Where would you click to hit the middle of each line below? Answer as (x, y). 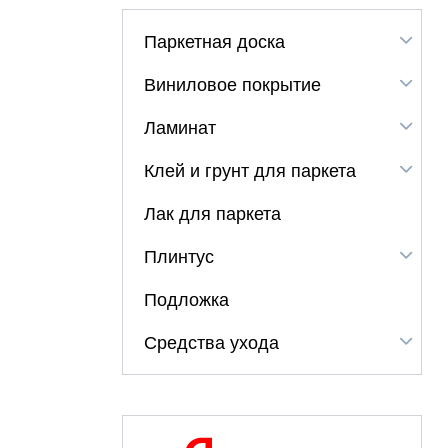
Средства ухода (211, 343)
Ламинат (179, 128)
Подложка (186, 300)
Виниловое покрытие (232, 85)
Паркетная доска (214, 42)
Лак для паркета (212, 214)
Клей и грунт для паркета (249, 171)
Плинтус (178, 257)
